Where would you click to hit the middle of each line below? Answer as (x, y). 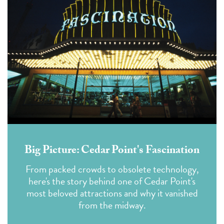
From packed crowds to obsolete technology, (112, 169)
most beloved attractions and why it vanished (112, 193)
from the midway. (112, 205)
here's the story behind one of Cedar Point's (112, 181)
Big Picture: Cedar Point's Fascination (112, 151)
